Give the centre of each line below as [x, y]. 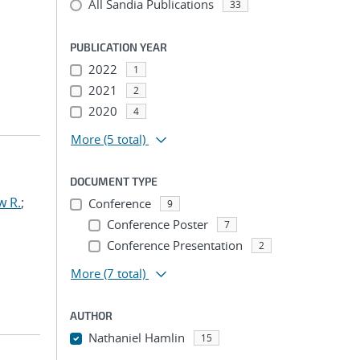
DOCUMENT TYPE [114, 181]
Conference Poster [157, 224]
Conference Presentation [174, 245]
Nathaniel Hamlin [136, 337]
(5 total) [125, 139]
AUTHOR [91, 315]
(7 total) [125, 273]
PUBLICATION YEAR [119, 47]
